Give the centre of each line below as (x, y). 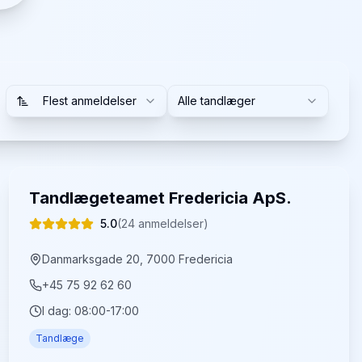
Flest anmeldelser (90, 101)
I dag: (58, 311)
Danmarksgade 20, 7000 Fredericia (137, 259)
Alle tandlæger (217, 101)
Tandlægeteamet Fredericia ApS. (160, 198)
